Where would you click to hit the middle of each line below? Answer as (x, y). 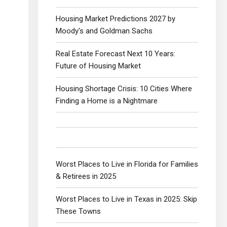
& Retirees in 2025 (86, 176)
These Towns (78, 211)
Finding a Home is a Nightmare (107, 101)
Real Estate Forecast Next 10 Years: (116, 53)
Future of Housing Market (98, 66)
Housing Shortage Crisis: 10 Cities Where (124, 88)
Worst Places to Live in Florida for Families (127, 164)
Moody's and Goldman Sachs (104, 31)
